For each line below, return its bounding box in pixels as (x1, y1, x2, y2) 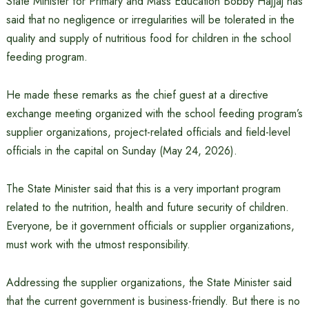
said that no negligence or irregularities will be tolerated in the (6, 12, 295, 28)
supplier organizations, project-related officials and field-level (6, 124, 290, 140)
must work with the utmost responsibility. (6, 237, 190, 252)
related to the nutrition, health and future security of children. (6, 199, 289, 215)
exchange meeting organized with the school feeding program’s (6, 106, 303, 121)
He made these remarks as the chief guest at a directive (6, 87, 268, 103)
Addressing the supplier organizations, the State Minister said (6, 275, 292, 290)
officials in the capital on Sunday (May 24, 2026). (6, 143, 237, 159)
